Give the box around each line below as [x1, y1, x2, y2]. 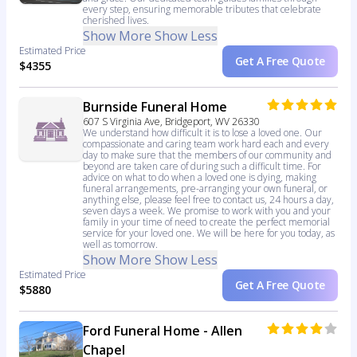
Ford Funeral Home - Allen [83, 322, 242, 340]
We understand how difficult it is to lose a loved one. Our [83, 126, 322, 140]
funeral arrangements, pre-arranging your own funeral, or [83, 182, 328, 196]
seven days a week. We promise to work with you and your [83, 204, 331, 218]
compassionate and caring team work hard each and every [83, 137, 329, 151]
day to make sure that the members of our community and [83, 148, 331, 163]
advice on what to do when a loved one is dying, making [83, 171, 316, 185]
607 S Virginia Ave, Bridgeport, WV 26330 [83, 115, 260, 129]
